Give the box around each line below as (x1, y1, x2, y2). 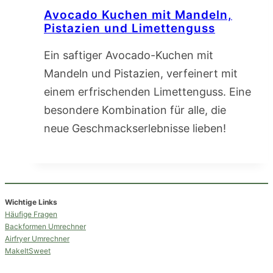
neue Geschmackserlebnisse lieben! (44, 122, 226, 135)
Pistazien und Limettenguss (44, 21, 215, 36)
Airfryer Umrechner (5, 234, 69, 244)
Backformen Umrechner (5, 222, 86, 232)
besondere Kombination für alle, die (44, 104, 226, 117)
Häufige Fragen (5, 210, 57, 219)
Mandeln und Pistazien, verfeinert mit (44, 67, 238, 80)
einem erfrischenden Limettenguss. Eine (44, 85, 251, 99)
